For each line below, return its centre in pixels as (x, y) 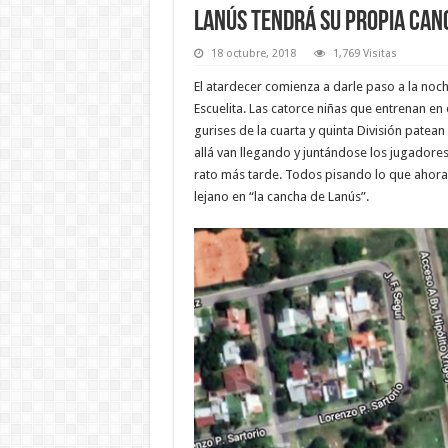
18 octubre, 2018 (253, 53)
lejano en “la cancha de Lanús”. (281, 196)
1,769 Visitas (364, 53)
